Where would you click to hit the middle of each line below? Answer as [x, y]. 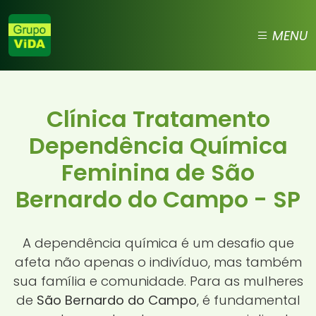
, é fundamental [248, 300]
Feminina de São [158, 172]
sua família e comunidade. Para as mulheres [158, 281]
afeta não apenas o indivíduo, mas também [158, 262]
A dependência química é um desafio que [158, 243]
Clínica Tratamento [158, 119]
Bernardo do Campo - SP [158, 199]
